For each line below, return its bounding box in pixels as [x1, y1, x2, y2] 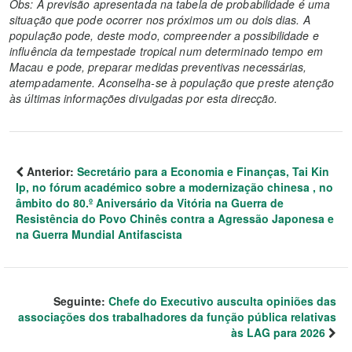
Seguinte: [53, 293, 108, 309]
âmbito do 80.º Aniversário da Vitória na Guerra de [16, 195, 284, 211]
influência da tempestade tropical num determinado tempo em [9, 43, 323, 59]
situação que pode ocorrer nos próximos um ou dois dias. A [9, 12, 310, 27]
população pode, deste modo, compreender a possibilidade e [9, 27, 319, 43]
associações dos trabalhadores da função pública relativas [18, 309, 336, 324]
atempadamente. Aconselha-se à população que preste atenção [9, 75, 334, 90]
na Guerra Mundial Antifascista [16, 226, 182, 242]
